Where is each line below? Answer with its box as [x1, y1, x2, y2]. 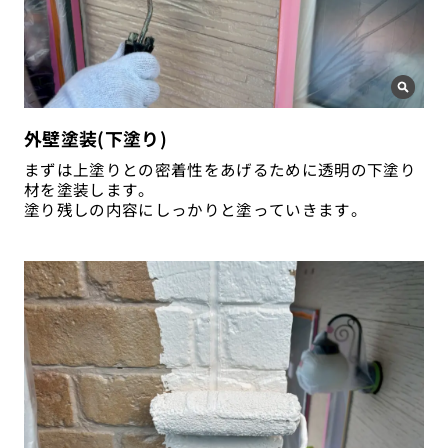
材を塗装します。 [23, 177, 155, 200]
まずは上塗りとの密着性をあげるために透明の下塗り [23, 157, 416, 180]
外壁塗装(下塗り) [23, 124, 168, 151]
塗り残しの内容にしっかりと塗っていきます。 [23, 197, 367, 220]
